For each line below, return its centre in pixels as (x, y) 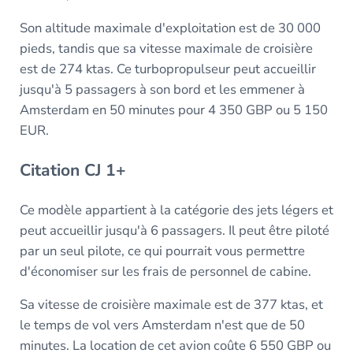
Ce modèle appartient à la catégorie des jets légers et (176, 210)
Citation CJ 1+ (72, 171)
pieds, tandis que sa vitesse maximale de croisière (166, 48)
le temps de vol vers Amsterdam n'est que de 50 (162, 325)
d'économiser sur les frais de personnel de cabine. (165, 272)
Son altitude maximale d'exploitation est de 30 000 (170, 28)
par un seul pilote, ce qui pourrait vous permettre (162, 251)
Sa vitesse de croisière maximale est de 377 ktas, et (171, 305)
